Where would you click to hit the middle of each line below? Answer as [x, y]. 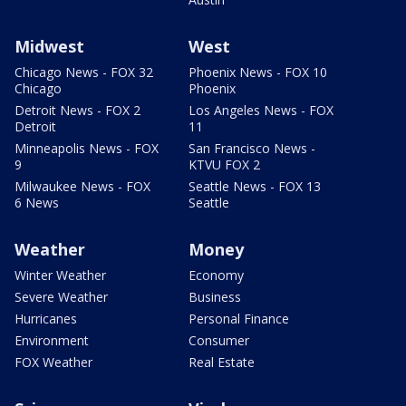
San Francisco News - [252, 149]
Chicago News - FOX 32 [84, 72]
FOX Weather [53, 362]
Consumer [219, 341]
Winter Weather [60, 275]
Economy [216, 275]
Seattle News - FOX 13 [255, 187]
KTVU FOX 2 [224, 165]
